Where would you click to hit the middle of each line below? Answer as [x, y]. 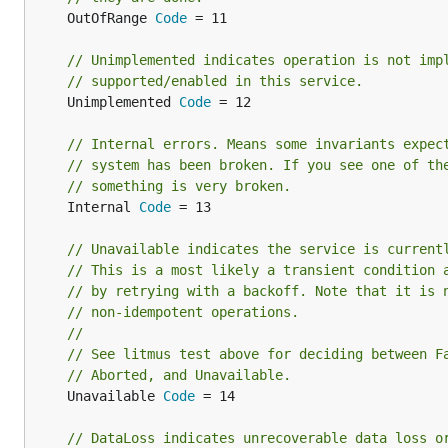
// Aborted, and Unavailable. [179, 375]
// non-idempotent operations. [183, 312]
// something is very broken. [179, 186]
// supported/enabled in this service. [215, 81]
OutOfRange [111, 18]
